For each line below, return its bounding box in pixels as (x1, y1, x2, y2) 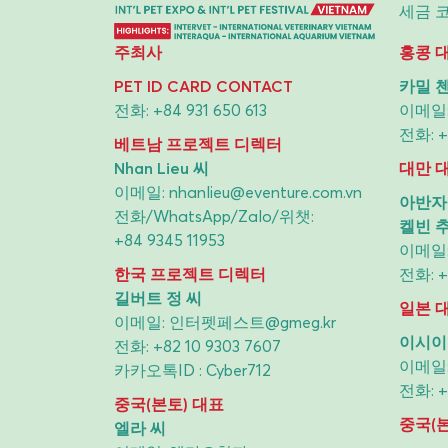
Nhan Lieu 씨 (114, 157, 209, 178)
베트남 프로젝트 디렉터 (114, 133, 282, 154)
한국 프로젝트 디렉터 (114, 263, 266, 284)
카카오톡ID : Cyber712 (114, 359, 271, 380)
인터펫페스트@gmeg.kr (169, 311, 336, 332)
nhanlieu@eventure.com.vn (169, 181, 362, 202)
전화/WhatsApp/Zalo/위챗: (114, 205, 314, 226)
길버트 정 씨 (114, 287, 202, 308)
